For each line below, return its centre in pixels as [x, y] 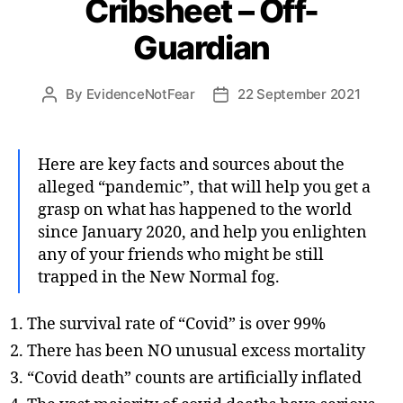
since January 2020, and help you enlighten [202, 232]
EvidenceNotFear [140, 94]
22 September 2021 [299, 94]
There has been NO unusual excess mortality [196, 351]
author [70, 114]
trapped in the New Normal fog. [159, 277]
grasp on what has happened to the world [195, 210]
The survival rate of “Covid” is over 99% [176, 324]
